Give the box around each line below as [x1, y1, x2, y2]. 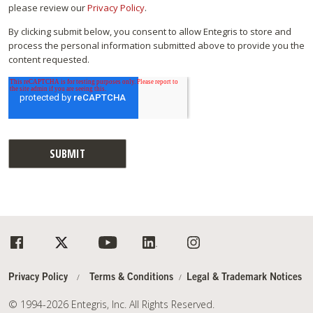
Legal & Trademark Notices [187, 273, 303, 284]
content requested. [8, 52, 89, 66]
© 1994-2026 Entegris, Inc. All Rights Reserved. [8, 298, 214, 312]
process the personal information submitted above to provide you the [8, 38, 305, 52]
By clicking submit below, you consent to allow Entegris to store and [8, 24, 291, 38]
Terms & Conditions [89, 273, 174, 284]
